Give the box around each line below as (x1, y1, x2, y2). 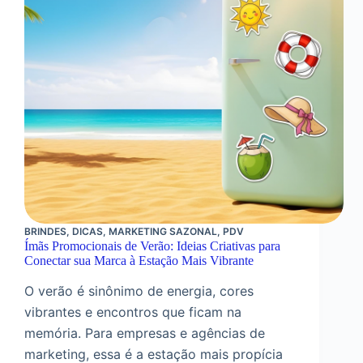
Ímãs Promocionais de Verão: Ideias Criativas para (24, 239, 280, 254)
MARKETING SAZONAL (109, 225, 217, 238)
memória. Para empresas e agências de (24, 325, 265, 342)
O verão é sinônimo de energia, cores (24, 283, 254, 300)
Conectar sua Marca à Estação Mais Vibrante (24, 254, 254, 268)
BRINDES (24, 225, 66, 238)
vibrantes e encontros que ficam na (24, 304, 241, 321)
